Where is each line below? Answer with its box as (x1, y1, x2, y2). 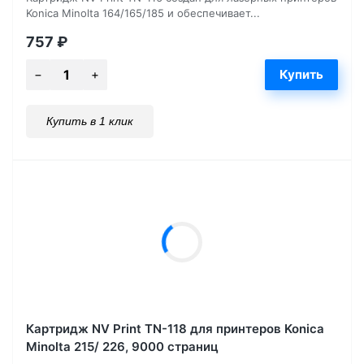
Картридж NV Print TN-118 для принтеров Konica (26, 321, 324, 337)
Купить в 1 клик (46, 115, 133, 128)
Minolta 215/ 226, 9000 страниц (26, 339, 219, 355)
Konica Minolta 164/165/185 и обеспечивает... (26, 6, 260, 20)
